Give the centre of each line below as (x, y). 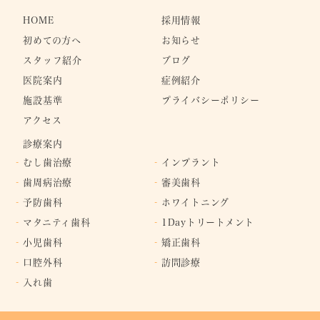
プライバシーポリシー (210, 100)
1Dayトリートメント (208, 222)
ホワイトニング (195, 202)
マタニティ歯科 (57, 222)
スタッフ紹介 (52, 60)
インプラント (191, 162)
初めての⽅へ (52, 40)
